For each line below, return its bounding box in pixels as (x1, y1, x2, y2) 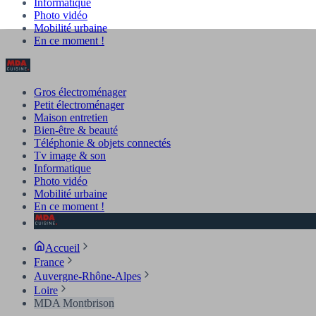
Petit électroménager (34, 98, 124, 111)
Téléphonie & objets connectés (34, 136, 171, 149)
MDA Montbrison (34, 296, 114, 309)
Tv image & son (34, 149, 106, 162)
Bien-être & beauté (34, 123, 118, 136)
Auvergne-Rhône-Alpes (34, 269, 141, 282)
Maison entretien (34, 111, 108, 123)
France (34, 255, 64, 268)
